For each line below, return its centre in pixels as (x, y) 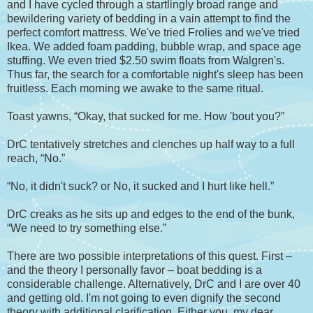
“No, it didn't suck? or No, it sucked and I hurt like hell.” (140, 187)
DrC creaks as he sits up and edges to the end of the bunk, (151, 214)
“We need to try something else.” (87, 228)
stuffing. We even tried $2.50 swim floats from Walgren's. (146, 61)
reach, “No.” (36, 159)
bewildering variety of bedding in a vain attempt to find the (149, 19)
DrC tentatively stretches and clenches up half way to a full (151, 145)
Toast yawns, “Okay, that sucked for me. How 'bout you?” (146, 117)
